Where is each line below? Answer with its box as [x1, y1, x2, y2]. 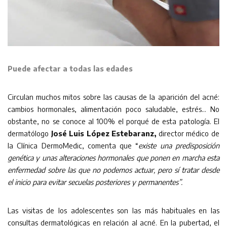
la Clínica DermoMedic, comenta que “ [8, 140, 139, 150]
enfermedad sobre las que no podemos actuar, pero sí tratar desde [8, 165, 219, 174]
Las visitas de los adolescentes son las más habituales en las [8, 205, 219, 215]
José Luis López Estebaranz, [51, 128, 157, 138]
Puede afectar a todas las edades [8, 63, 133, 73]
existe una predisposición [138, 140, 220, 150]
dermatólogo [8, 128, 51, 138]
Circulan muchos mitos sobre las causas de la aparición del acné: [8, 92, 219, 101]
